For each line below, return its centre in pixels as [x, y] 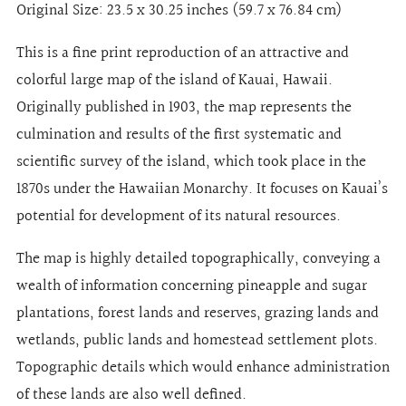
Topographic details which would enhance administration [203, 367]
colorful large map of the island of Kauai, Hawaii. [174, 80]
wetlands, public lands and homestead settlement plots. [197, 340]
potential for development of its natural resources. [179, 216]
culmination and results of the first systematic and [179, 134]
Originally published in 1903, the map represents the [184, 107]
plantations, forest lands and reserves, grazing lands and [198, 313]
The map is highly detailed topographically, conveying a [198, 258]
